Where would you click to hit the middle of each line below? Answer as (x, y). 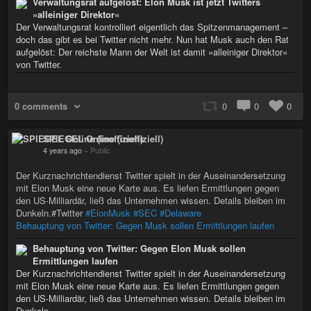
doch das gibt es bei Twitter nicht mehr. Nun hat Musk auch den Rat (152, 39)
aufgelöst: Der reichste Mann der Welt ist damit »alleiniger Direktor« (152, 51)
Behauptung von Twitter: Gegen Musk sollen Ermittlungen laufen (145, 225)
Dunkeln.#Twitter (51, 212)
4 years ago (62, 150)
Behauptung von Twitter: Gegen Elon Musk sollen (139, 248)
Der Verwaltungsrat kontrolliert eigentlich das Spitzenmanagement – (152, 26)
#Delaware (180, 212)
